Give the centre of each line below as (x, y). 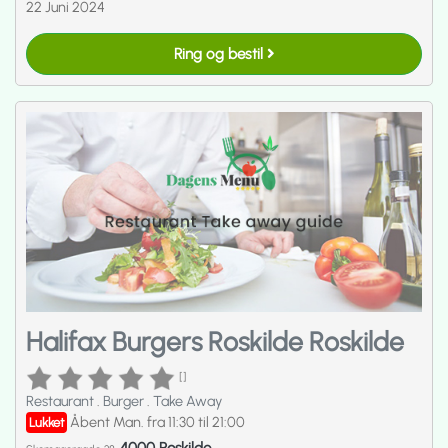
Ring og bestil (220, 53)
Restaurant (61, 401)
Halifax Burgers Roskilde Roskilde (215, 342)
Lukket (46, 423)
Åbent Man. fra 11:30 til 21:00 (157, 422)
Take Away (187, 401)
